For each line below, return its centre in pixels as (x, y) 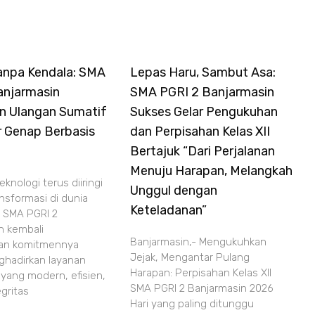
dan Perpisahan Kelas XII (200, 131)
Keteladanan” (169, 210)
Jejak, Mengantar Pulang (190, 257)
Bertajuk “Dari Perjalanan (203, 151)
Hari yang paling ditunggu (192, 304)
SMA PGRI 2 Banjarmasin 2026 (202, 288)
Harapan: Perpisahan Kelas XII (201, 273)
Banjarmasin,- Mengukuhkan (199, 242)
